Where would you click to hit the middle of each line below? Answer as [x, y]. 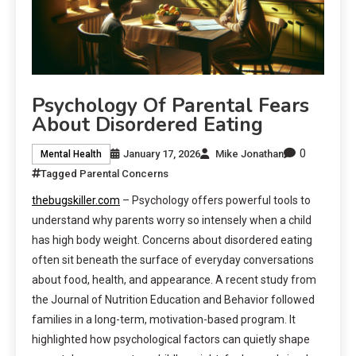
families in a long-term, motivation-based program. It [164, 320]
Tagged [60, 174]
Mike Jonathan [250, 153]
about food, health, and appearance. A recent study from [174, 280]
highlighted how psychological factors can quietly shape [171, 340]
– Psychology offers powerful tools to [215, 201]
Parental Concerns [124, 174]
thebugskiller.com [76, 201]
